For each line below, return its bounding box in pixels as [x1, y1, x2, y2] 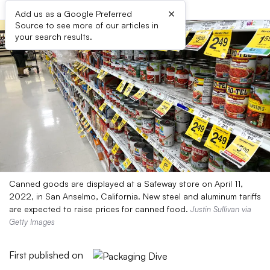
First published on [9, 249, 83, 261]
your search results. [15, 31, 92, 42]
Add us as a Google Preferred [15, 8, 132, 19]
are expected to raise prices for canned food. [9, 204, 190, 214]
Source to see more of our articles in [15, 20, 159, 30]
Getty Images [9, 217, 55, 227]
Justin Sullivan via [190, 204, 251, 214]
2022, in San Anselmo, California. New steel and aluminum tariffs [9, 191, 261, 201]
